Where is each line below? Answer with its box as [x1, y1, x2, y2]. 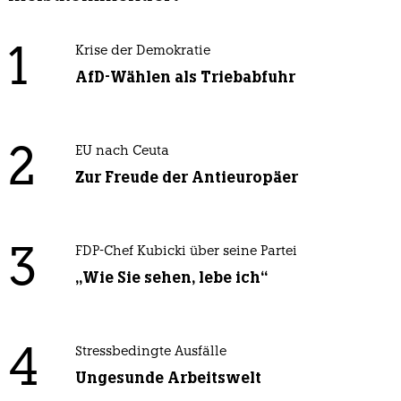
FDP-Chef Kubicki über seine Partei [74, 244, 297, 259]
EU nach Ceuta [74, 144, 169, 158]
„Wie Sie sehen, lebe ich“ [74, 267, 268, 287]
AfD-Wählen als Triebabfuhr [74, 66, 295, 87]
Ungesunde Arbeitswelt [74, 367, 261, 388]
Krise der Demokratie [74, 44, 210, 58]
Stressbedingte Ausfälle [74, 345, 226, 359]
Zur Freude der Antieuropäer [74, 166, 298, 187]
